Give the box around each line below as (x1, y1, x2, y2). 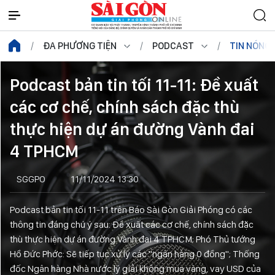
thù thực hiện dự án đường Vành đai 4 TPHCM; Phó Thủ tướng (10, 233, 255, 245)
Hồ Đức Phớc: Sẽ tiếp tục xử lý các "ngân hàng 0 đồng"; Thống (10, 248, 260, 260)
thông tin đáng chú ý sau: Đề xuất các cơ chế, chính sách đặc (10, 219, 254, 230)
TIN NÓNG (230, 40, 271, 52)
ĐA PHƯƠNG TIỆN (43, 40, 117, 52)
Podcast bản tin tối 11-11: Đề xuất (10, 74, 258, 95)
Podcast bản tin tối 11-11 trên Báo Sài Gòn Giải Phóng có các (10, 204, 252, 215)
